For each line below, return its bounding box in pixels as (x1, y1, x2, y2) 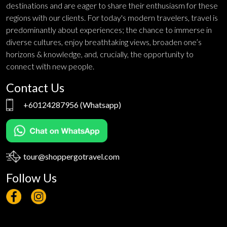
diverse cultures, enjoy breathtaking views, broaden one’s (6, 36, 202, 47)
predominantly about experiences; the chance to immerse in (6, 24, 212, 34)
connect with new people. (6, 61, 94, 71)
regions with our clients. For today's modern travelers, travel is (6, 12, 218, 22)
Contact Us (6, 80, 64, 95)
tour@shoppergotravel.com (23, 152, 120, 162)
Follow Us (6, 171, 57, 185)
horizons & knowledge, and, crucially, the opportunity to (6, 49, 194, 59)
